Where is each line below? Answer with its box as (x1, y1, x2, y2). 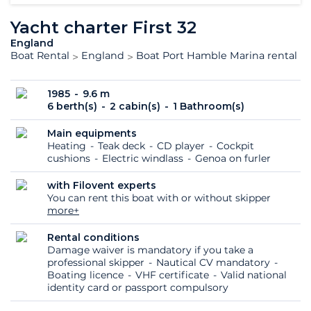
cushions (47, 151, 93, 165)
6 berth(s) (47, 99, 100, 112)
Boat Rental (10, 49, 69, 62)
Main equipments (47, 126, 137, 140)
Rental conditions (47, 230, 140, 244)
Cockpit (217, 139, 254, 152)
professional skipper (47, 255, 147, 269)
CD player (157, 139, 208, 152)
